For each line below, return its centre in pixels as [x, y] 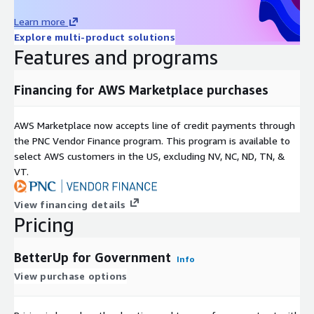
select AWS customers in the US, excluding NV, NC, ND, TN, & [150, 156]
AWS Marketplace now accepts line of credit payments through [155, 125]
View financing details [70, 204]
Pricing [44, 224]
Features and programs [116, 57]
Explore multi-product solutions [95, 36]
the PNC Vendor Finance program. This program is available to [152, 140]
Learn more [40, 21]
